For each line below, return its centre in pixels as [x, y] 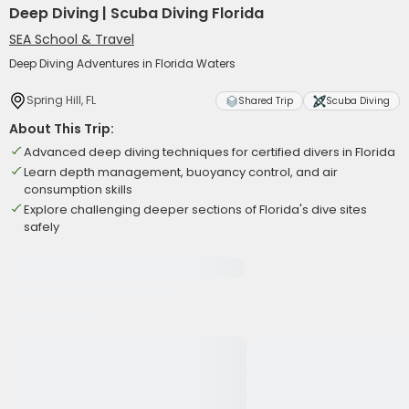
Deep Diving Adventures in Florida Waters [122, 63]
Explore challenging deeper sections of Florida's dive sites [195, 210]
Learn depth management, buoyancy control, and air [181, 172]
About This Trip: [62, 129]
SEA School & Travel [72, 39]
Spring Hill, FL [61, 100]
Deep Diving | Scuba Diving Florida [136, 13]
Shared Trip [266, 101]
